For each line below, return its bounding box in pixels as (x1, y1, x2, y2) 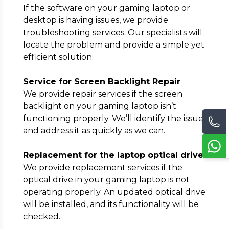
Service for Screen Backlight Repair (22, 77, 180, 86)
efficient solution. (22, 52, 94, 62)
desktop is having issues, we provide (22, 15, 168, 25)
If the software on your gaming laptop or (22, 3, 190, 13)
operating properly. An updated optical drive (22, 187, 205, 197)
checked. (22, 212, 60, 221)
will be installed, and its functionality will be (22, 199, 199, 209)
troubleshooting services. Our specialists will (22, 28, 202, 37)
